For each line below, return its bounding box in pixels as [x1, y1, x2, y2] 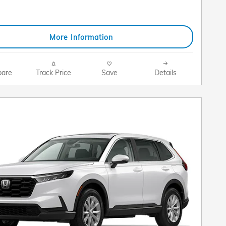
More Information [49, 32, 113, 41]
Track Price [35, 68, 71, 77]
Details [154, 68, 177, 77]
